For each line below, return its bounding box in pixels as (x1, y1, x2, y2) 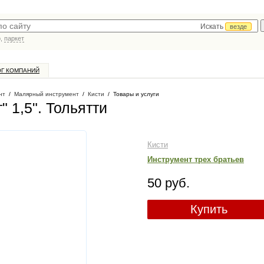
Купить (190, 203, 228, 216)
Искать (200, 22, 225, 31)
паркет (4, 35, 24, 42)
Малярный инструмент (14, 91, 79, 97)
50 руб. (147, 176, 190, 190)
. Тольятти (38, 100, 107, 116)
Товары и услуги (113, 91, 159, 97)
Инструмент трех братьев (147, 155, 244, 164)
